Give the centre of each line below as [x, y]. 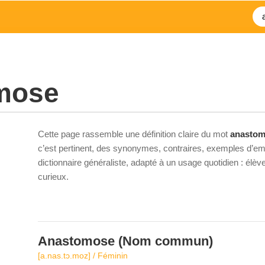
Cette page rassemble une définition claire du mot [134, 134]
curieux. [53, 177]
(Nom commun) [164, 241]
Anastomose [76, 241]
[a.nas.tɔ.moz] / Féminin [83, 256]
